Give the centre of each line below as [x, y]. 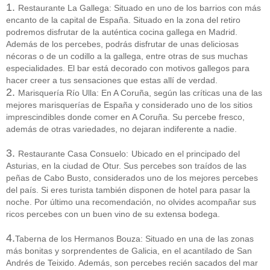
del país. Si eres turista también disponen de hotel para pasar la [128, 190]
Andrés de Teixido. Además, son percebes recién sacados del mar [132, 262]
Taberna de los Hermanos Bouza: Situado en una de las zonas [134, 238]
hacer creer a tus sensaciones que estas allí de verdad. [112, 80]
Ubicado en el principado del [186, 153]
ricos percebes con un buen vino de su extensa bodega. [113, 214]
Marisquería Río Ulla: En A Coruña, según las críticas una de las [140, 93]
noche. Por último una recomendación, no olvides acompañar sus [131, 202]
